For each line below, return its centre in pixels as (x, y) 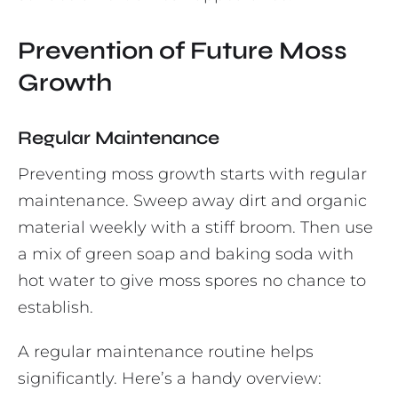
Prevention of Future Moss (183, 51)
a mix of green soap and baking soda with (186, 255)
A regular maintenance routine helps (166, 352)
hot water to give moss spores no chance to (192, 281)
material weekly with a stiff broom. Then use (195, 228)
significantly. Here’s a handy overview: (170, 379)
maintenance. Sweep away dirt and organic (192, 201)
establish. (56, 308)
